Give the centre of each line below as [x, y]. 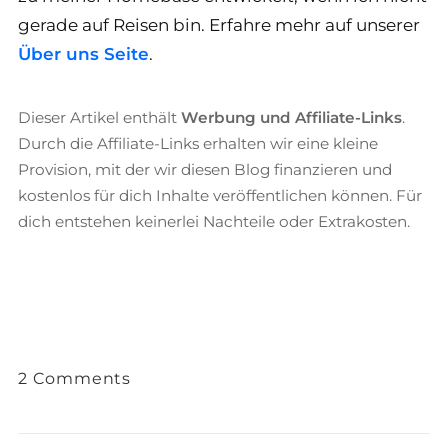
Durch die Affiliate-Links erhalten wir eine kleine [198, 143]
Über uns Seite [83, 54]
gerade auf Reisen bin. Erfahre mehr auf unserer [219, 25]
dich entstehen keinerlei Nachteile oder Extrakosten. [214, 221]
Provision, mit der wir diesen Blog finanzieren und [205, 169]
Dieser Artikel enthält [99, 117]
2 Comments [74, 378]
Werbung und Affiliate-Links [291, 117]
